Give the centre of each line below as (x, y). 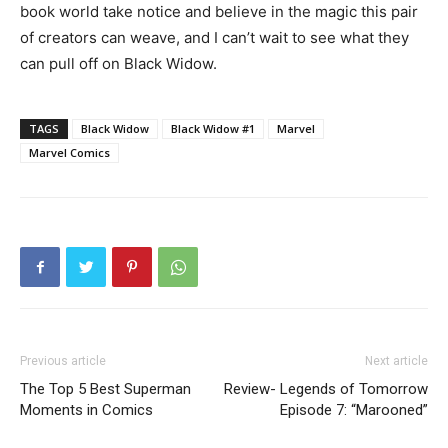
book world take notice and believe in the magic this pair (219, 11)
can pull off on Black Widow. (118, 63)
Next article (396, 361)
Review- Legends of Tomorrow (326, 389)
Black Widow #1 (213, 128)
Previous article (63, 361)
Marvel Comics (69, 152)
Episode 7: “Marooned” (354, 410)
